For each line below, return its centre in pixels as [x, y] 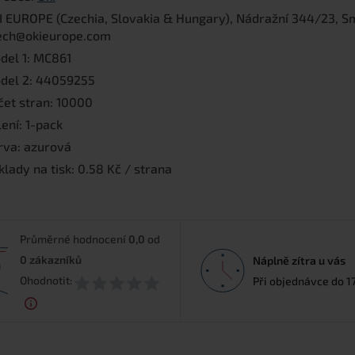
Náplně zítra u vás [299, 260]
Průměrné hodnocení [74, 239]
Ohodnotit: [46, 281]
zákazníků [56, 260]
